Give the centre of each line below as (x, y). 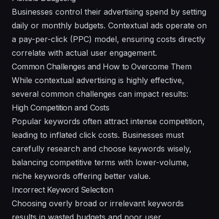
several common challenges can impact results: (100, 94)
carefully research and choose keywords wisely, (102, 148)
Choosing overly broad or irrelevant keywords (98, 203)
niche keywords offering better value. (81, 176)
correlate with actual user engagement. (84, 53)
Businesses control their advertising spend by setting (109, 11)
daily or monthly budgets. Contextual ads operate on (109, 25)
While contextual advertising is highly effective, (98, 80)
